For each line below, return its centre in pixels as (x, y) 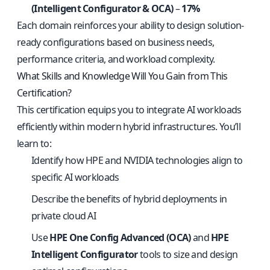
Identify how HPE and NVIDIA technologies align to (137, 160)
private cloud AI (64, 216)
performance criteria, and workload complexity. (116, 59)
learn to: (34, 143)
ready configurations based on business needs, (116, 42)
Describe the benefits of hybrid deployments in (129, 199)
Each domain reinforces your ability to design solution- (130, 25)
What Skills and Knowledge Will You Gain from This (122, 76)
